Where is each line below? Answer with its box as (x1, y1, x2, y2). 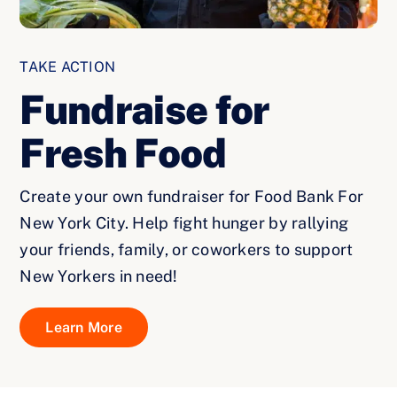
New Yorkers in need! (19, 267, 178, 286)
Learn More (45, 319, 122, 337)
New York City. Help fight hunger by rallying (19, 214, 349, 233)
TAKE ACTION (19, 58, 115, 76)
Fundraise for (19, 86, 269, 134)
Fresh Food (19, 129, 227, 177)
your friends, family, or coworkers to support (19, 240, 354, 260)
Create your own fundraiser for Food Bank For (19, 187, 364, 206)
